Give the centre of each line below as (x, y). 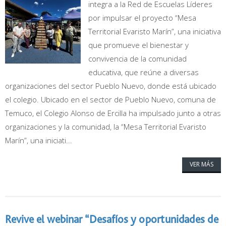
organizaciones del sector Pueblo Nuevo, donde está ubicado (111, 86)
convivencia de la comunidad (137, 59)
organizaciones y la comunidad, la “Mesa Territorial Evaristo (106, 127)
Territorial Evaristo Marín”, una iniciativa (155, 31)
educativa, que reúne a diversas (144, 72)
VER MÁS (202, 164)
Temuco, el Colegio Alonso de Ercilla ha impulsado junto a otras (113, 113)
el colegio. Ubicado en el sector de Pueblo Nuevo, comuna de (110, 99)
